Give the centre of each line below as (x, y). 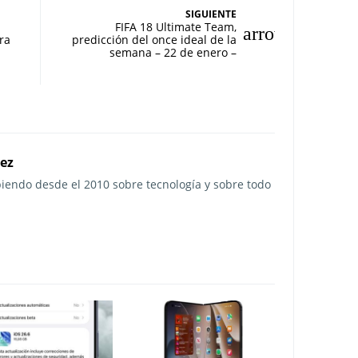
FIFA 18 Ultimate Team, (175, 26)
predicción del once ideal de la (154, 39)
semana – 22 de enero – (173, 52)
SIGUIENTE (211, 14)
